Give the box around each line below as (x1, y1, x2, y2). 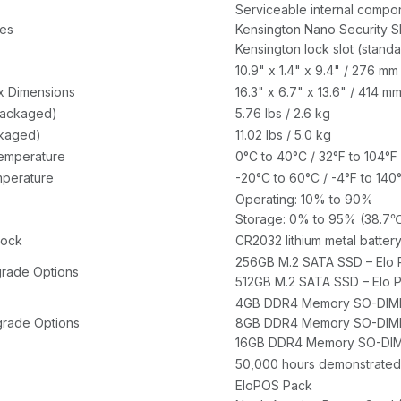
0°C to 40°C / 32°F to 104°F (235, 149, 397, 165)
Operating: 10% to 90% (235, 192, 373, 208)
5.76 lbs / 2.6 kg (235, 106, 330, 122)
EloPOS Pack (235, 378, 312, 394)
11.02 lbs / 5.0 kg (235, 127, 331, 143)
